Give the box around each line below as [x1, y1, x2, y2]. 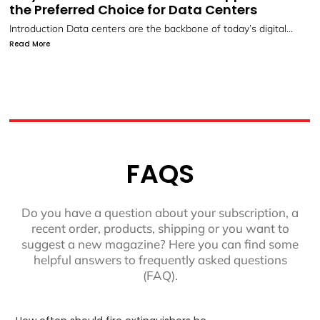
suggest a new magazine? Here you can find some [21, 236, 299, 251]
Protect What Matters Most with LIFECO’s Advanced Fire [9, 21, 273, 35]
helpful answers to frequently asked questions [33, 251, 287, 267]
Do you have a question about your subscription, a [21, 204, 299, 220]
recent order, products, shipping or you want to [31, 220, 289, 236]
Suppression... [9, 36, 73, 50]
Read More [9, 53, 51, 64]
